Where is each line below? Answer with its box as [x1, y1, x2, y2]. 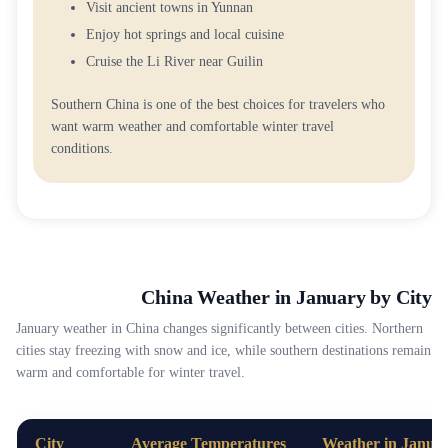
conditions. [51, 141, 113, 156]
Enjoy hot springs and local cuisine [86, 27, 284, 42]
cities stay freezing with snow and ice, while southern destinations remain [16, 343, 431, 358]
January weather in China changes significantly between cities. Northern [16, 321, 423, 336]
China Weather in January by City [141, 286, 432, 308]
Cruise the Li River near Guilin [86, 54, 263, 69]
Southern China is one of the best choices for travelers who [51, 97, 385, 112]
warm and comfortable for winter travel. [16, 365, 245, 380]
